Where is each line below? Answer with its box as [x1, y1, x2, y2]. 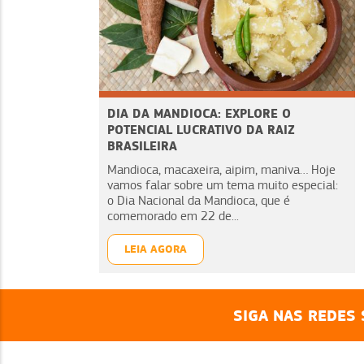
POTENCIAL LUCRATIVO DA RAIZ [107, 122, 295, 138]
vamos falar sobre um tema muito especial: [107, 178, 338, 193]
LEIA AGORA [124, 242, 187, 257]
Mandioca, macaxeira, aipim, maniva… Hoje [107, 162, 336, 178]
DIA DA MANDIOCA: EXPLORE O [107, 106, 291, 122]
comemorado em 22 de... [107, 209, 239, 224]
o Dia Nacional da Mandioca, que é [107, 193, 290, 209]
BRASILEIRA [107, 138, 177, 154]
